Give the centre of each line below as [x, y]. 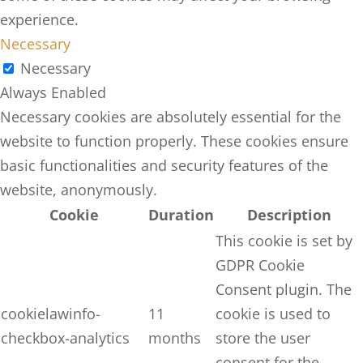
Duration [181, 215]
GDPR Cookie [260, 265]
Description [289, 215]
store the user [263, 338]
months [175, 338]
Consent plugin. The [284, 290]
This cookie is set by [284, 241]
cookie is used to [273, 314]
